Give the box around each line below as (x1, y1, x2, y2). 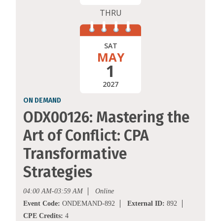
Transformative (23, 145, 127, 163)
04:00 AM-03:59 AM (23, 187, 83, 195)
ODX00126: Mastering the (23, 109, 189, 127)
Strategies (23, 163, 92, 182)
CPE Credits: (23, 212, 63, 220)
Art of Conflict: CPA (23, 127, 149, 145)
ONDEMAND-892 (60, 200, 115, 208)
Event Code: (23, 200, 60, 208)
